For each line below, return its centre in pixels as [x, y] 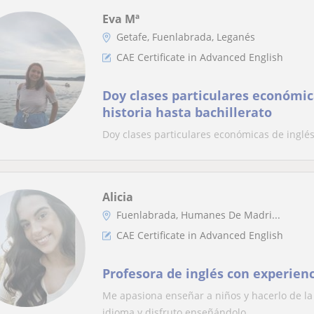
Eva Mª [121, 19]
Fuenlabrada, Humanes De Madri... [198, 215]
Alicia [118, 197]
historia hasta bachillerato [187, 112]
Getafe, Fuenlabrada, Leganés [186, 37]
